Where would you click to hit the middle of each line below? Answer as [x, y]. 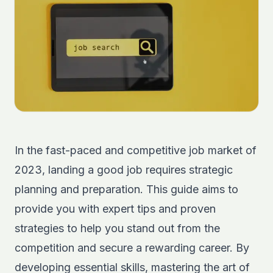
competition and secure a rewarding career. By [132, 248]
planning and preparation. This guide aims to [126, 189]
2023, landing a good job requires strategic [124, 170]
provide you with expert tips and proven [115, 209]
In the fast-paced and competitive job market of [136, 150]
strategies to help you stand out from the [117, 228]
